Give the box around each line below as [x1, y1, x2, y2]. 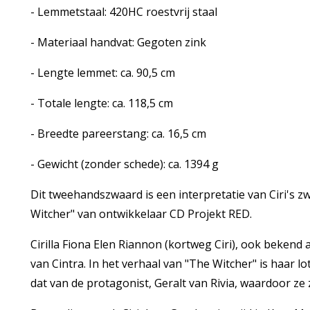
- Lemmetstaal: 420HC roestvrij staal [30, 4, 217, 19]
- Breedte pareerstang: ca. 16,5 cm [30, 126, 206, 141]
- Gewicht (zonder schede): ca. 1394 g [30, 156, 219, 172]
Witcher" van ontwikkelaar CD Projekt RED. [30, 206, 252, 221]
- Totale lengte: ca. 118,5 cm [30, 95, 173, 111]
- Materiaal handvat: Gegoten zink [30, 35, 206, 50]
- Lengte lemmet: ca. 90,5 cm [30, 65, 175, 80]
